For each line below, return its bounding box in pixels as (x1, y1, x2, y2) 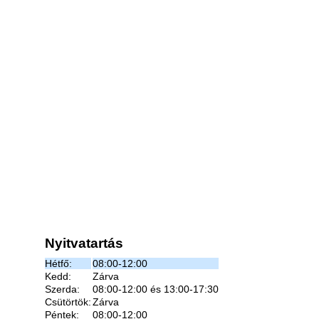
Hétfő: (45, 258, 72, 269)
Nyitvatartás (45, 236, 123, 251)
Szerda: (45, 283, 80, 295)
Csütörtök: (45, 296, 91, 308)
